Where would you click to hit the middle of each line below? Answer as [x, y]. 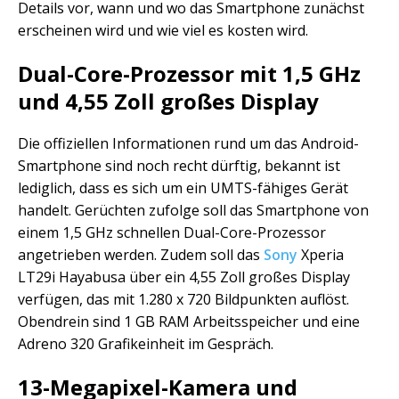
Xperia [321, 255]
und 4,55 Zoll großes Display [168, 102]
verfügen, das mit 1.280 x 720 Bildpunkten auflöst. [183, 300]
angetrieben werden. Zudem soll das [141, 255]
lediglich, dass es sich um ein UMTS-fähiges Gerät [183, 188]
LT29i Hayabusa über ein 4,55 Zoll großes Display [184, 277]
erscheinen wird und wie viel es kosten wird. [163, 31]
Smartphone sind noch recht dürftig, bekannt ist [179, 166]
